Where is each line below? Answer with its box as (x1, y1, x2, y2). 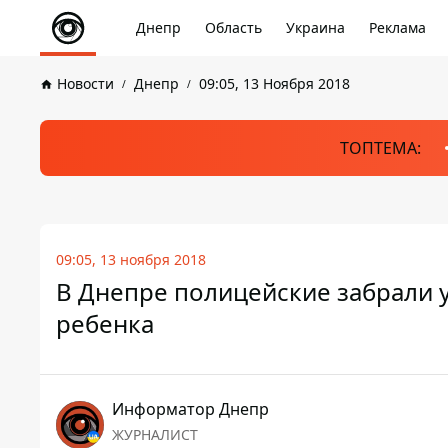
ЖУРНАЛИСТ (112, 425, 198, 444)
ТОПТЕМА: (339, 137, 421, 159)
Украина (286, 18, 345, 37)
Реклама (369, 18, 426, 37)
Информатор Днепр (112, 398, 269, 420)
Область (205, 18, 262, 37)
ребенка (56, 307, 154, 340)
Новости (57, 74, 114, 93)
